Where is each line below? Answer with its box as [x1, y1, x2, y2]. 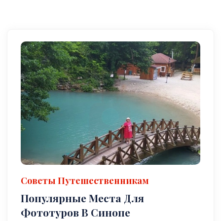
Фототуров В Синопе [21, 205, 131, 219]
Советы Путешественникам [21, 174, 149, 186]
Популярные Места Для [21, 190, 145, 205]
